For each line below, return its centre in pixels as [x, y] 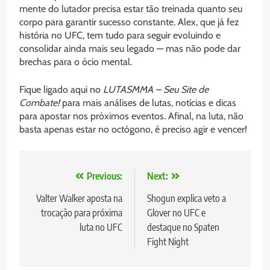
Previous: [105, 176]
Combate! [39, 103]
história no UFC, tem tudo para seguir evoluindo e [120, 35]
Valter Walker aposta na [79, 198]
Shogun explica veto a [187, 198]
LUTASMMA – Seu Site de [156, 89]
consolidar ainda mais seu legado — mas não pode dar [130, 49]
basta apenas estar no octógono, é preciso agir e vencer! [133, 129]
